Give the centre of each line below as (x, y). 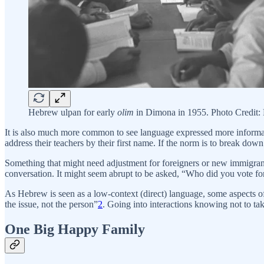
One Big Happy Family (75, 230)
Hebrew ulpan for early (73, 113)
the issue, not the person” (51, 204)
